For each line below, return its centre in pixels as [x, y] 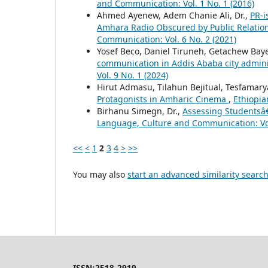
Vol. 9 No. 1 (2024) [133, 75]
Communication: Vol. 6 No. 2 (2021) [167, 39]
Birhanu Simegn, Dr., [140, 111]
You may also [100, 175]
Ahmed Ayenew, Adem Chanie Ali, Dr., [173, 16]
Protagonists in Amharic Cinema [163, 99]
